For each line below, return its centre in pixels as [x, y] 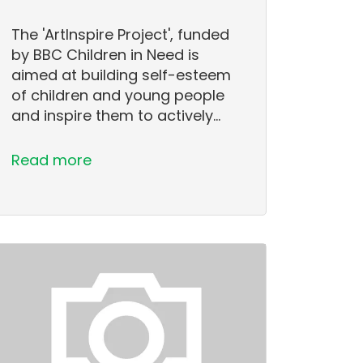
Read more [52, 160]
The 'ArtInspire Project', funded [121, 34]
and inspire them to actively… [116, 115]
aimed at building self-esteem [122, 75]
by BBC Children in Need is [106, 54]
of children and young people [118, 95]
